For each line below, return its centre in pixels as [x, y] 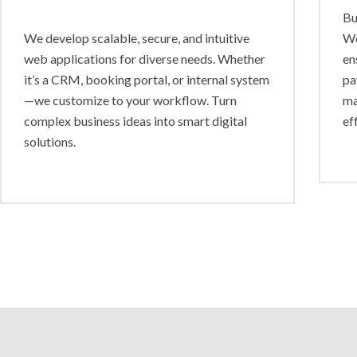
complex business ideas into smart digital [135, 121]
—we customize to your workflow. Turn [130, 100]
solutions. [50, 141]
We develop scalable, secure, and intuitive [137, 38]
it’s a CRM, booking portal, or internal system [147, 79]
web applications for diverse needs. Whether [145, 59]
